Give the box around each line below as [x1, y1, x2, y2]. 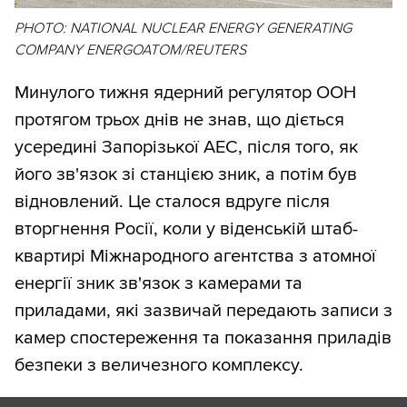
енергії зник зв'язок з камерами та [15, 273, 303, 295]
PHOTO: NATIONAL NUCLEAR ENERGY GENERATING [15, 19, 352, 38]
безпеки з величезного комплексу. [15, 354, 303, 377]
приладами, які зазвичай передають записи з [15, 300, 392, 323]
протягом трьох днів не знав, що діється [15, 109, 344, 132]
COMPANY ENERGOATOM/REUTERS [15, 41, 246, 60]
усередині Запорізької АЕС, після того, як [15, 136, 358, 159]
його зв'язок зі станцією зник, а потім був [15, 164, 357, 186]
